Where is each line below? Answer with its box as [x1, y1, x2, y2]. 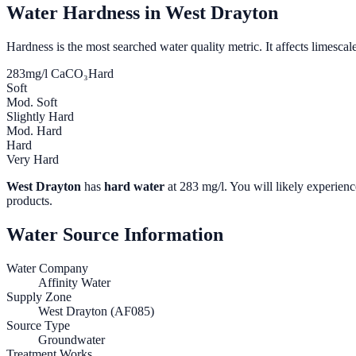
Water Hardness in [6, 2, 165, 24]
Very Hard [6, 153, 59, 167]
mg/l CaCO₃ [25, 67, 88, 81]
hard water [104, 180, 164, 194]
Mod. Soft [6, 95, 57, 110]
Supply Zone [6, 290, 72, 304]
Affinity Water [38, 276, 110, 290]
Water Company [6, 261, 88, 276]
